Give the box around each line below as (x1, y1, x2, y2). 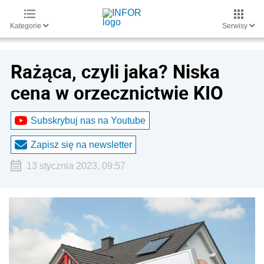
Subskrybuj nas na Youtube (31, 115, 146, 126)
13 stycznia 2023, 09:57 (26, 161, 126, 171)
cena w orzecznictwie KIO (11, 80, 223, 105)
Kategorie (10, 22, 43, 30)
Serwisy (222, 22, 249, 30)
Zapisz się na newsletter (31, 139, 132, 150)
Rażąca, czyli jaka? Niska (11, 59, 220, 84)
